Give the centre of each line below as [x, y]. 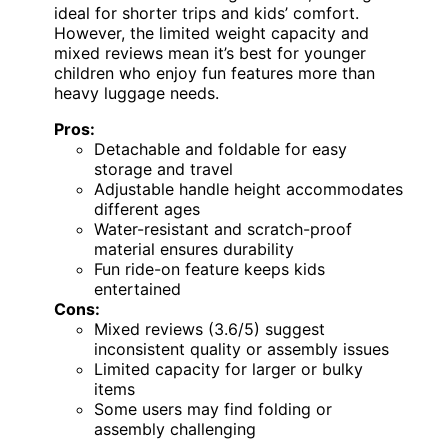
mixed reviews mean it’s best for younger [210, 52]
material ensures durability [194, 248]
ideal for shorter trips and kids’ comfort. [206, 12]
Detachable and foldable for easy [220, 148]
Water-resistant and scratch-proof [223, 228]
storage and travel [163, 168]
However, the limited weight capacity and [211, 32]
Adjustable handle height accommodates [248, 188]
